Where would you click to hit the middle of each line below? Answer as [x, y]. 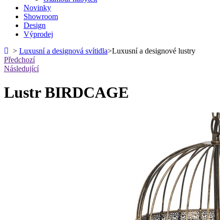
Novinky [37, 8]
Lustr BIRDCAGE [66, 93]
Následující [21, 69]
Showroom [41, 16]
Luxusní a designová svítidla [63, 51]
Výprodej [38, 34]
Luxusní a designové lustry [154, 51]
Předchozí [19, 60]
